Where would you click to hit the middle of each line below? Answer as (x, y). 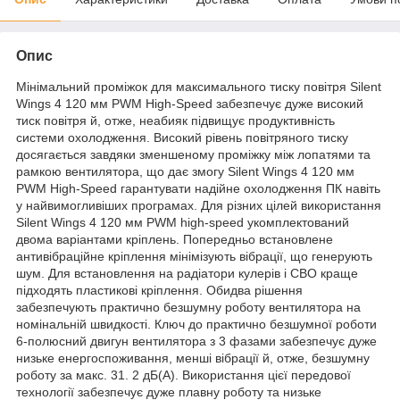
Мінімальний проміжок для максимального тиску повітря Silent (199, 87)
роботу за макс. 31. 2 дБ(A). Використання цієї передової (183, 375)
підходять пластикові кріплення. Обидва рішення (159, 291)
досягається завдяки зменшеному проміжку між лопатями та (193, 155)
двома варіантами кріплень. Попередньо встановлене (175, 240)
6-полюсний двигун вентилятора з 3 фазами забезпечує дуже (196, 342)
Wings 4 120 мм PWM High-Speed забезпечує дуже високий (190, 104)
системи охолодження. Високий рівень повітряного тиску (182, 138)
